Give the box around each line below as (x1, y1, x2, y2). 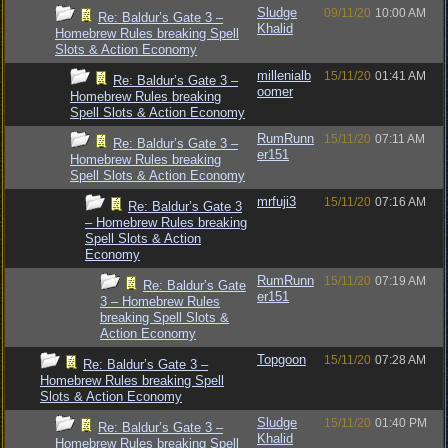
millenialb (257, 68, 311, 83)
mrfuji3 (257, 194, 296, 209)
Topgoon (257, 352, 306, 367)
